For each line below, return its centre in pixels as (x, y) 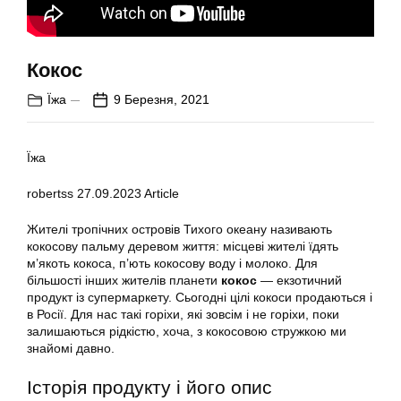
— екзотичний (299, 281)
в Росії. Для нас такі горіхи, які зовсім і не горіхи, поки (183, 315)
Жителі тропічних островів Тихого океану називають (179, 230)
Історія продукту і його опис (149, 388)
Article (160, 194)
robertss (50, 194)
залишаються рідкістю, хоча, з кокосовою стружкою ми (187, 332)
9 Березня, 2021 (162, 100)
